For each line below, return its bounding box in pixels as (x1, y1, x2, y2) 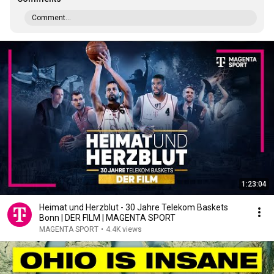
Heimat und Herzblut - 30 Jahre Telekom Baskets (39, 202, 228, 212)
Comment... (32, 13, 71, 22)
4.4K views (106, 225, 142, 234)
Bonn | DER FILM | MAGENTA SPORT (39, 213, 176, 223)
